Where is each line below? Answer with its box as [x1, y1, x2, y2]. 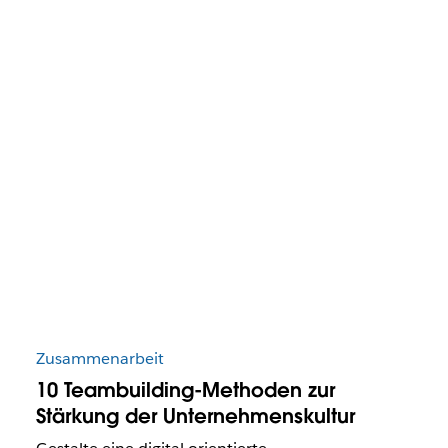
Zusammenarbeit [35, 347, 164, 369]
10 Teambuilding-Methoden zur [35, 376, 335, 403]
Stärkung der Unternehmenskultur [35, 402, 355, 429]
